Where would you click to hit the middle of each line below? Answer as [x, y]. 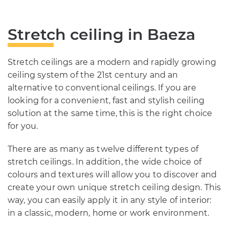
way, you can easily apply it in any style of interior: [110, 200]
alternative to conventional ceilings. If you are [102, 88]
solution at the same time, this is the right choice [110, 113]
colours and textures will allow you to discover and [112, 175]
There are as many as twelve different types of [103, 149]
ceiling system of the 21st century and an [93, 75]
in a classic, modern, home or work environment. [109, 213]
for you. [23, 126]
